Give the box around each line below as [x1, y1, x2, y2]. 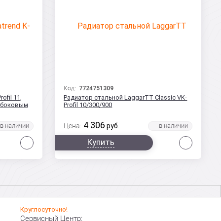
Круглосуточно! [20, 206, 68, 213]
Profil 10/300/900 [64, 101, 112, 109]
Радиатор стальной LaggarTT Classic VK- [64, 94, 187, 101]
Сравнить [35, 136, 67, 144]
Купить [87, 137, 114, 147]
